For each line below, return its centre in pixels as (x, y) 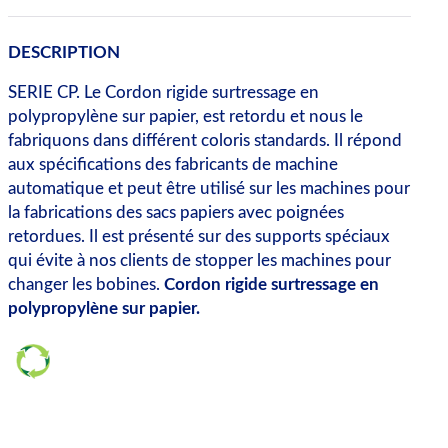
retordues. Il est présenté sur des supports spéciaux (198, 236)
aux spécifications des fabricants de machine (172, 164)
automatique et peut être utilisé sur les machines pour (208, 188)
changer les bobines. (85, 284)
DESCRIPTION (63, 52)
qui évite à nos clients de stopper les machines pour (199, 260)
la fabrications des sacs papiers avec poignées (175, 212)
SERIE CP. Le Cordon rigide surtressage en (163, 92)
